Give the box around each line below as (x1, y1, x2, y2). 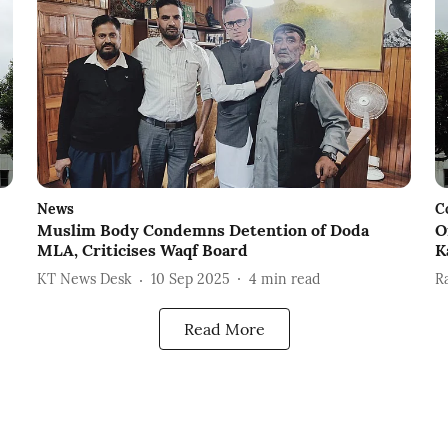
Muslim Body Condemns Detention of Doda (36, 219, 369, 240)
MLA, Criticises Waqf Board (36, 239, 248, 260)
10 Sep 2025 (150, 270, 230, 289)
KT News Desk (36, 270, 132, 289)
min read (260, 270, 320, 289)
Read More (183, 318, 265, 339)
